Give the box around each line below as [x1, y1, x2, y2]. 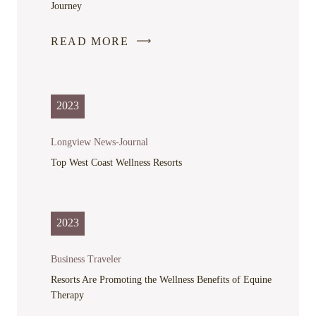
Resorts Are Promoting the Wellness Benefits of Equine [51, 274, 272, 285]
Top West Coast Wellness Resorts [51, 157, 182, 168]
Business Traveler [51, 253, 121, 265]
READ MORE [51, 35, 129, 48]
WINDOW [103, 144, 161, 157]
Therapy [51, 289, 84, 300]
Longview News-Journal [51, 136, 148, 147]
